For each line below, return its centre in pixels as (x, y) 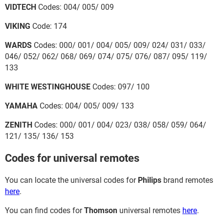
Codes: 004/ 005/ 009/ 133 (86, 106)
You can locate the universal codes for (71, 180)
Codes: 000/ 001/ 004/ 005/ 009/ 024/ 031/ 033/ (119, 45)
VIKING (18, 26)
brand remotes (187, 180)
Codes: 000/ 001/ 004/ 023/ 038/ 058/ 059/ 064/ (119, 125)
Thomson (101, 210)
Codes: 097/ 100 (120, 87)
